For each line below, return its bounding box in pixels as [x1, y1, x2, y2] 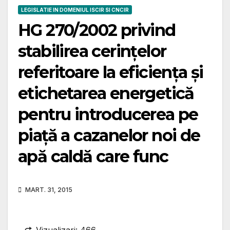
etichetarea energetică [18, 83, 194, 104]
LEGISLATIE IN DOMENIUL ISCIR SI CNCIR [21, 7, 129, 13]
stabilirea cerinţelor [18, 41, 166, 62]
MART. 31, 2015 [24, 186, 72, 194]
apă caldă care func [18, 146, 168, 167]
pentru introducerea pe [18, 104, 198, 125]
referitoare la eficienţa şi [18, 62, 203, 83]
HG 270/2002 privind [18, 20, 176, 41]
